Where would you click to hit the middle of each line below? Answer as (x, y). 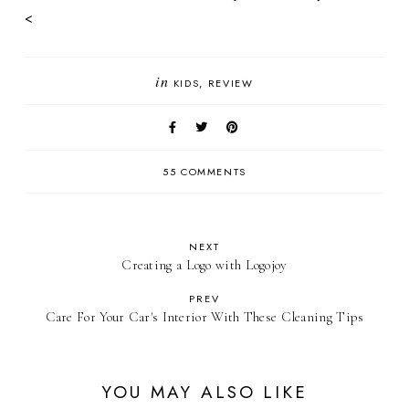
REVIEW (231, 84)
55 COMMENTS (204, 172)
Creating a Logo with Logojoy (204, 265)
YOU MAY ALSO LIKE (204, 393)
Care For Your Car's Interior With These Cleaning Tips (204, 317)
